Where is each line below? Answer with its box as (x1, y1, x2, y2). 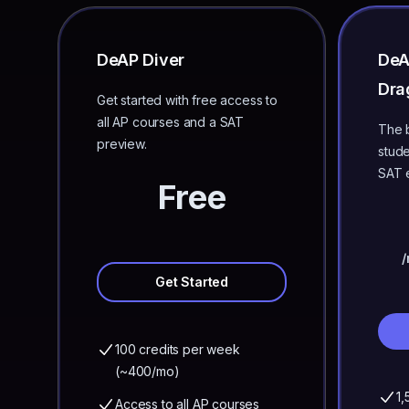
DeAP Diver (97, 50, 184, 69)
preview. (97, 136, 147, 152)
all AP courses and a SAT (97, 114, 245, 130)
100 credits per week (115, 341, 240, 357)
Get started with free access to (97, 92, 278, 108)
